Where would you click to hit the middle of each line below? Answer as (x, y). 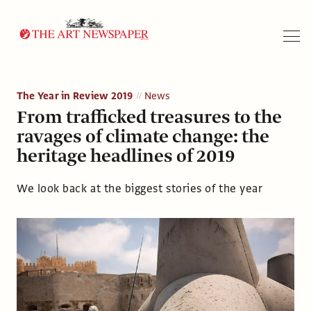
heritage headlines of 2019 (126, 155)
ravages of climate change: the (143, 136)
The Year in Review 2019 (75, 95)
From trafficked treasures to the (149, 117)
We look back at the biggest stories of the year (140, 188)
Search (285, 54)
